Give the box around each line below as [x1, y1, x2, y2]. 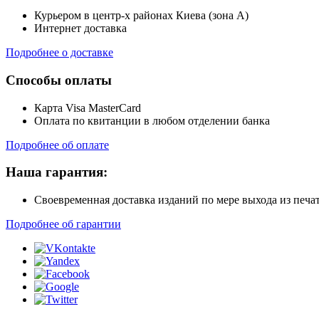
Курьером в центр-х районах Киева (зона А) [34, 9, 249, 22]
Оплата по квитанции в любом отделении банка [34, 114, 270, 127]
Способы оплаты [6, 72, 112, 88]
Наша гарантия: [6, 164, 108, 180]
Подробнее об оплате [6, 138, 109, 151]
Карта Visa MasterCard [34, 101, 141, 114]
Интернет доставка [34, 22, 127, 35]
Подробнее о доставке [6, 46, 113, 59]
